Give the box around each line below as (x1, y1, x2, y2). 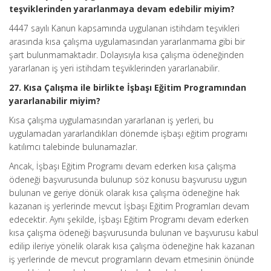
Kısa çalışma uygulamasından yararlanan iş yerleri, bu (9, 114, 214, 126)
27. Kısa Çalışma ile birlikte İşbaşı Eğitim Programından (9, 82, 246, 93)
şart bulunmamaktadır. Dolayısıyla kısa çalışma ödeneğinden (9, 49, 244, 60)
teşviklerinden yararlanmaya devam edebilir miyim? (9, 3, 235, 15)
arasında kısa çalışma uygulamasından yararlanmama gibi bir (9, 36, 245, 47)
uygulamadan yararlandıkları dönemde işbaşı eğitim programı (9, 128, 247, 139)
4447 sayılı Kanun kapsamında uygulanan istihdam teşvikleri (9, 22, 240, 34)
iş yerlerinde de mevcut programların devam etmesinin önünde (9, 253, 254, 265)
